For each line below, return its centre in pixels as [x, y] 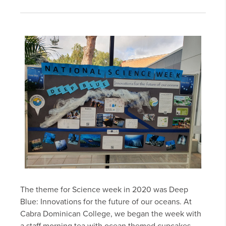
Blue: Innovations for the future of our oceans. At [106, 202]
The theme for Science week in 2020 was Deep [104, 190]
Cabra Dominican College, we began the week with [111, 214]
